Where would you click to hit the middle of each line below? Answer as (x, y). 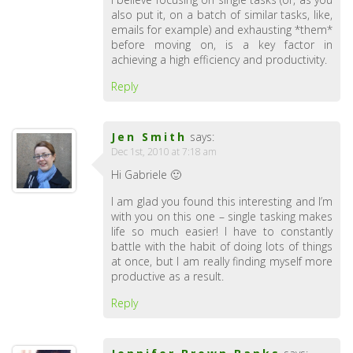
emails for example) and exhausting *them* (222, 30)
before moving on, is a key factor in (222, 45)
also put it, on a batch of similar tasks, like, (222, 15)
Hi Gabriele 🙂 (146, 175)
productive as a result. (167, 277)
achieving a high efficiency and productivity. (219, 60)
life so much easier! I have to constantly (222, 232)
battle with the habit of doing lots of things (222, 247)
